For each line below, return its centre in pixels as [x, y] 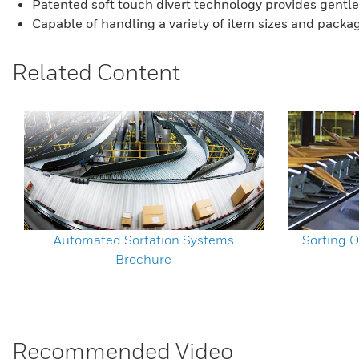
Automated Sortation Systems [143, 239]
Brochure [144, 258]
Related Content [96, 72]
